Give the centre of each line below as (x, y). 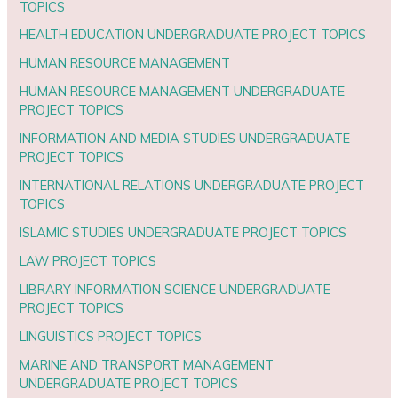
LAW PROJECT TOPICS (88, 261)
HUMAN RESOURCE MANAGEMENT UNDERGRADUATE (183, 92)
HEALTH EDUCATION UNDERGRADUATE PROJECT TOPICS (193, 35)
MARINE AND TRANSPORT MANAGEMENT (147, 364)
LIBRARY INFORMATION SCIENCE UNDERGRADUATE (175, 290)
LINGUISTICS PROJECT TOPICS (111, 336)
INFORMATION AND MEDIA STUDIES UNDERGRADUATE (185, 139)
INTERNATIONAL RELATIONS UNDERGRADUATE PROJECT (192, 186)
